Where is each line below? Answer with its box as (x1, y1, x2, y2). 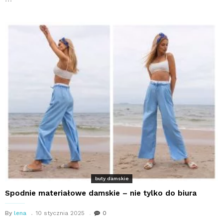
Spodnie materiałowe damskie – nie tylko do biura (5, 189, 197, 198)
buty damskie (95, 176, 128, 182)
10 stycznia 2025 (36, 210, 85, 217)
